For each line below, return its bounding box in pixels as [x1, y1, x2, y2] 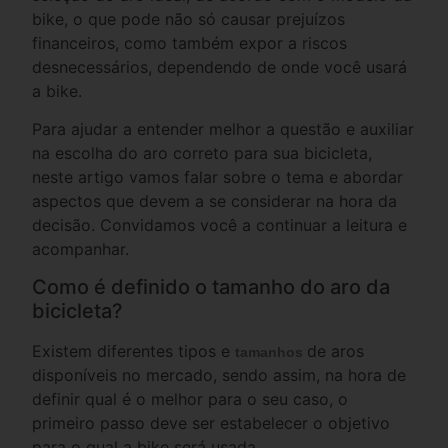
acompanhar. [32, 238, 130, 259]
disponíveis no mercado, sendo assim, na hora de [32, 364, 407, 385]
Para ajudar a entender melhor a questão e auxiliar [32, 118, 415, 139]
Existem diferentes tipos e [32, 340, 236, 361]
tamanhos [235, 343, 308, 360]
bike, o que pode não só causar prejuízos [32, 8, 346, 29]
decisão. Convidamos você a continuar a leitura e [32, 214, 408, 235]
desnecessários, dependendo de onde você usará [32, 56, 408, 77]
